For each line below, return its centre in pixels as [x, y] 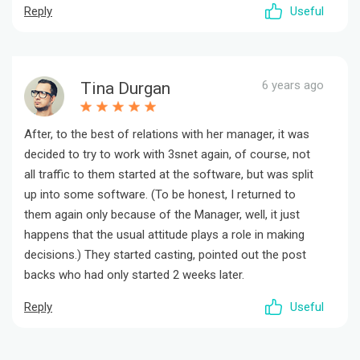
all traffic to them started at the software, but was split [169, 175]
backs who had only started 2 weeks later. [134, 275]
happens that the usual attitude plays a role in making [164, 235]
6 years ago [293, 86]
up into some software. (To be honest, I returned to [160, 195]
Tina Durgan [125, 89]
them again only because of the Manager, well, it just [162, 215]
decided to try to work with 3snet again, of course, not [167, 155]
